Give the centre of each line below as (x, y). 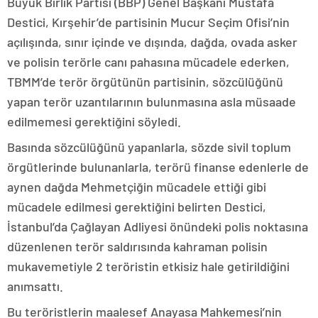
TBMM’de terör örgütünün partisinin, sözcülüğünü (145, 82)
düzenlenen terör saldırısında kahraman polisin (137, 247)
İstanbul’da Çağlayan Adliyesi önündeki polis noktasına (158, 227)
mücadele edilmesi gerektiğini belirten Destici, (137, 207)
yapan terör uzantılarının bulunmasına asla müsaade (152, 102)
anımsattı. (35, 286)
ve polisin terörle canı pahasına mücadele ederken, (148, 62)
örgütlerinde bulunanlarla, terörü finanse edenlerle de (158, 167)
